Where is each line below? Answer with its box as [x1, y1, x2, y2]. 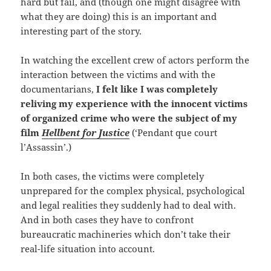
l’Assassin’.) [21, 141, 72, 154]
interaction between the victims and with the [21, 68, 216, 81]
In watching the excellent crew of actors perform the [21, 54, 250, 67]
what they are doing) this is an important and [21, 10, 217, 23]
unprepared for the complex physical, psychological [21, 184, 246, 197]
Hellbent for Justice [42, 126, 130, 139]
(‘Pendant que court [129, 126, 218, 139]
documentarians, [21, 83, 97, 96]
